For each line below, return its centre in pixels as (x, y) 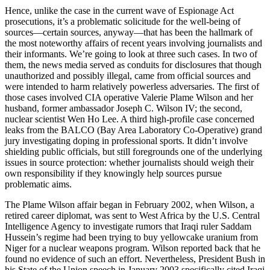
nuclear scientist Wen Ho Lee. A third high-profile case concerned (130, 119)
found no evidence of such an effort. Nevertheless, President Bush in (135, 259)
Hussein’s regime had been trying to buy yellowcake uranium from (131, 237)
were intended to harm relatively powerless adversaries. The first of (132, 86)
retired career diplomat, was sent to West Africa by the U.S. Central (132, 215)
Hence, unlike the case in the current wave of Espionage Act (119, 10)
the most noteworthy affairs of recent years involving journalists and (133, 43)
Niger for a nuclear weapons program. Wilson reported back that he (133, 248)
